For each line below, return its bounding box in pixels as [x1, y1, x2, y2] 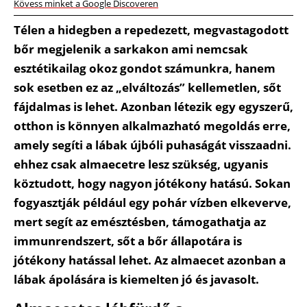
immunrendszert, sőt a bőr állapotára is [14, 233, 242, 249]
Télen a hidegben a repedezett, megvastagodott [14, 22, 288, 38]
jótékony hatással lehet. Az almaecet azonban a [14, 252, 286, 269]
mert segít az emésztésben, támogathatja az [14, 214, 266, 230]
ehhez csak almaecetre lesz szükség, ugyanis [14, 156, 268, 173]
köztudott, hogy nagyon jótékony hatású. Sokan [14, 175, 291, 192]
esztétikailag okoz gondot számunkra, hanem [14, 60, 275, 77]
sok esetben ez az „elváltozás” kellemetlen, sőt [14, 79, 281, 96]
